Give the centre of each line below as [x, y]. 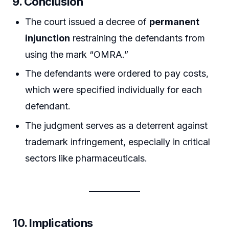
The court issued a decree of [87, 21]
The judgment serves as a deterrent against [117, 125]
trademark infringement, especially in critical [118, 142]
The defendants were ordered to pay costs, [117, 74]
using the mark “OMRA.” [77, 54]
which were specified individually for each [114, 90]
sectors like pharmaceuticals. [86, 158]
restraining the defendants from [138, 38]
